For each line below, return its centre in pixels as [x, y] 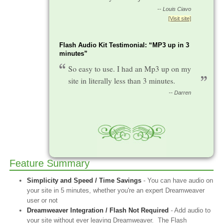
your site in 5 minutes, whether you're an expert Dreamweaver [116, 190]
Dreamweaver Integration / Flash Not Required [98, 210]
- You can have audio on [177, 180]
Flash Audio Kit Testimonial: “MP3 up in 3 [124, 45]
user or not [42, 200]
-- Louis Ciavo [174, 9]
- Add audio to [190, 210]
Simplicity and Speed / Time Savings [84, 180]
